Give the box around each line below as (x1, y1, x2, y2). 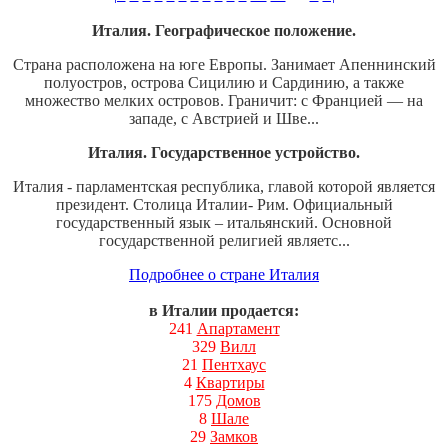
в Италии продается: (149, 301, 299, 319)
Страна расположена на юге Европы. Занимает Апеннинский (12, 55, 436, 73)
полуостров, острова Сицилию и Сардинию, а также (44, 73, 404, 91)
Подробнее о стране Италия (129, 265, 319, 283)
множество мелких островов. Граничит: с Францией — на (25, 91, 423, 109)
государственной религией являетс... (98, 231, 350, 249)
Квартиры (195, 373, 265, 391)
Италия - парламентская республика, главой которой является (13, 177, 435, 195)
